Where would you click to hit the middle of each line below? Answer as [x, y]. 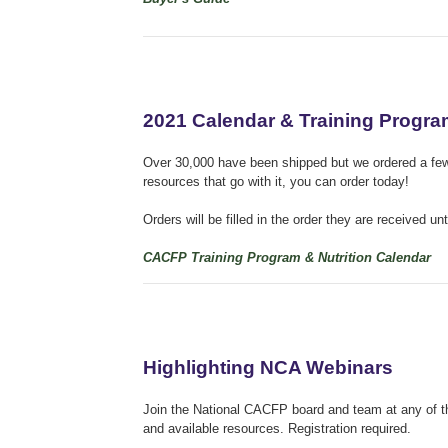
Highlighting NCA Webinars [268, 367]
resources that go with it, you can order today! [276, 181]
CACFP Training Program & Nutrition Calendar [287, 257]
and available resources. [215, 428]
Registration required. [349, 428]
